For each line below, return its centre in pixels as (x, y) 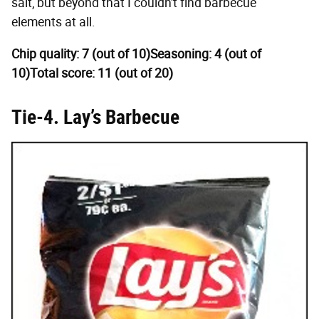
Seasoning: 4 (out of (206, 54)
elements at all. (53, 22)
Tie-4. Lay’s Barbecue (95, 117)
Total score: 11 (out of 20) (101, 74)
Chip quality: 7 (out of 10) (81, 54)
